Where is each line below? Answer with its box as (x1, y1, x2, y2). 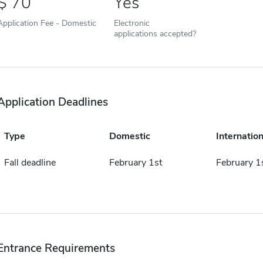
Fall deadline (4, 156, 56, 170)
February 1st (109, 156, 162, 170)
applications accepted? (113, 28, 196, 40)
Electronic (113, 17, 150, 29)
